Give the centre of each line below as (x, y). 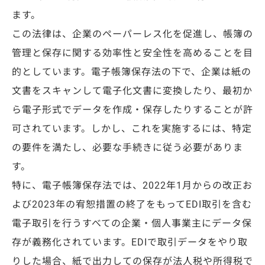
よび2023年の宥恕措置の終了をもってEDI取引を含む (132, 204)
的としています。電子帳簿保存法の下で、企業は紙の (132, 72)
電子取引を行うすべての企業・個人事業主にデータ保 (132, 223)
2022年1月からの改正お (198, 185)
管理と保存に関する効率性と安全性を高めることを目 (132, 53)
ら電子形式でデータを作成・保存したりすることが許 (132, 110)
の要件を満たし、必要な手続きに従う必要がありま (127, 148)
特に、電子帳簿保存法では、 (77, 185)
